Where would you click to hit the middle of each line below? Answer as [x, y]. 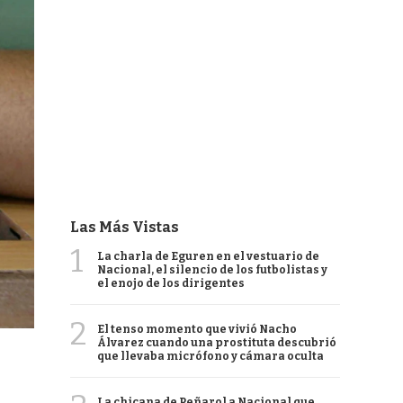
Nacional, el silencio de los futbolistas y [212, 270]
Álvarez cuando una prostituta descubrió [217, 343]
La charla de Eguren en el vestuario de [208, 256]
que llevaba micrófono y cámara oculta [210, 356]
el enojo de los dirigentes [171, 283]
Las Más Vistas [125, 227]
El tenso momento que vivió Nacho [197, 329]
